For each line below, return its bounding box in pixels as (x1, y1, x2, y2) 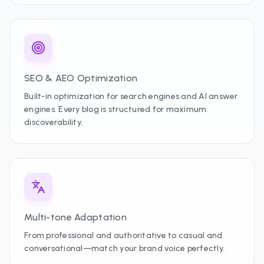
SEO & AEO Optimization (24, 72, 138, 84)
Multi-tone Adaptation (24, 212, 127, 223)
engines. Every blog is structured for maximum (24, 104, 207, 114)
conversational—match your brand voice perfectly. (24, 243, 225, 253)
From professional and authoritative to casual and (24, 230, 223, 240)
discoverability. (24, 117, 83, 127)
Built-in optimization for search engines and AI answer (24, 91, 238, 101)
